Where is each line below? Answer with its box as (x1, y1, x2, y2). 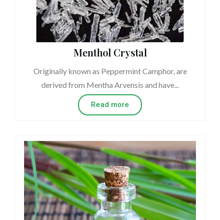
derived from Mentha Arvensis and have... (41, 80, 179, 89)
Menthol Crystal (73, 45, 147, 59)
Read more (91, 100, 129, 109)
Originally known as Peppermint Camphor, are (33, 66, 187, 76)
